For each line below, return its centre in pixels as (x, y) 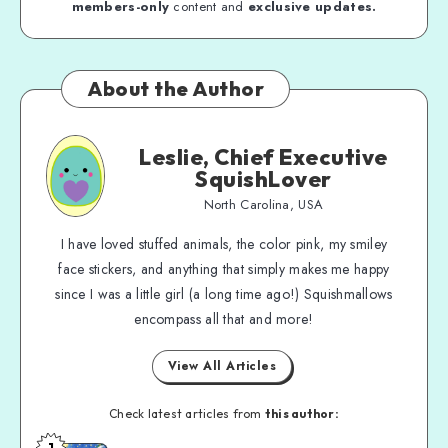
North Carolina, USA (263, 204)
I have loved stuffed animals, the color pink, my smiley (224, 243)
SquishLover (263, 178)
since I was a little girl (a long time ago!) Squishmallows (224, 293)
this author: (301, 413)
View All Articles (222, 365)
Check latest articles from (187, 413)
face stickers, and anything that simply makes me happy (224, 268)
